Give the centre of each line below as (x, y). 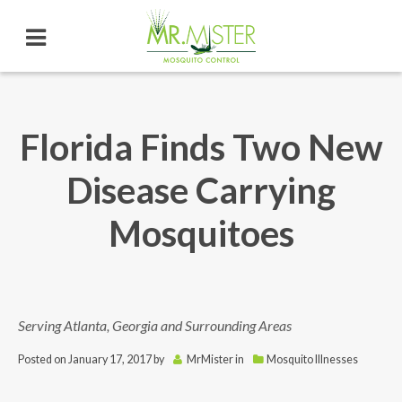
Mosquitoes (201, 233)
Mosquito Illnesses (312, 359)
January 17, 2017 (110, 359)
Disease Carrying (201, 190)
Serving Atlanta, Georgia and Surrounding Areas (155, 325)
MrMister (210, 359)
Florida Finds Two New (201, 147)
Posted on (42, 359)
